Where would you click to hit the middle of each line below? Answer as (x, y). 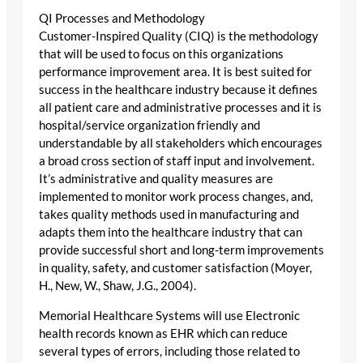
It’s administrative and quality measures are (156, 179)
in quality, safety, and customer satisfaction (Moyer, (175, 268)
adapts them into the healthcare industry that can (171, 233)
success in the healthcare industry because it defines (178, 90)
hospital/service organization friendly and (149, 126)
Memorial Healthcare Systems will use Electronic (169, 315)
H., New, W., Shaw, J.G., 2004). (117, 286)
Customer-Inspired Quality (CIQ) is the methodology (179, 36)
